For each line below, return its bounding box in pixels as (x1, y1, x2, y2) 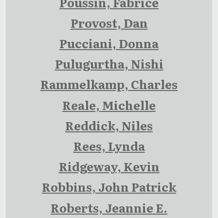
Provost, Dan (70, 14, 148, 31)
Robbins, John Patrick (42, 178, 176, 196)
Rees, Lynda (73, 137, 145, 154)
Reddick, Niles (65, 116, 153, 134)
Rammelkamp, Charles (40, 75, 178, 93)
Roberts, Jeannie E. (51, 199, 167, 216)
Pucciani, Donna (59, 35, 159, 52)
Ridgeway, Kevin (58, 158, 160, 175)
